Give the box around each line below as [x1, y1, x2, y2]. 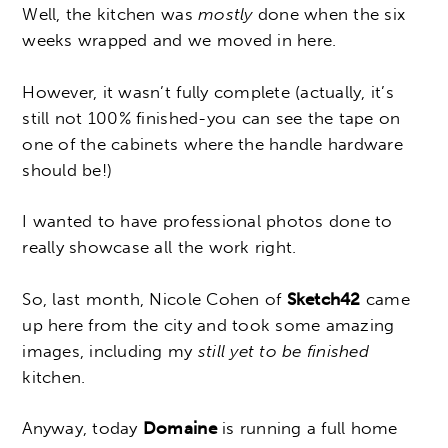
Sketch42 [286, 288, 361, 309]
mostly [192, 4, 253, 25]
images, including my [22, 340, 198, 361]
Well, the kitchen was [22, 4, 193, 25]
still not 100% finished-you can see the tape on [22, 107, 401, 128]
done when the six [252, 4, 406, 25]
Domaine [142, 418, 217, 439]
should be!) [22, 159, 113, 180]
